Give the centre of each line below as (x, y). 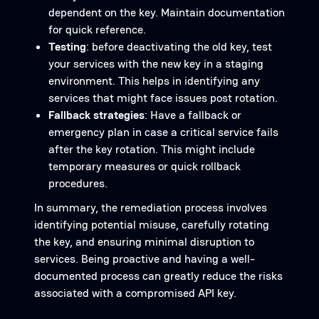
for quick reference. (97, 30)
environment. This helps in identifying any (154, 81)
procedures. (78, 183)
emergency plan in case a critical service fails (163, 132)
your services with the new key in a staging (156, 64)
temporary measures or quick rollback (145, 166)
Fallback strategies (96, 115)
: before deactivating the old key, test (179, 47)
